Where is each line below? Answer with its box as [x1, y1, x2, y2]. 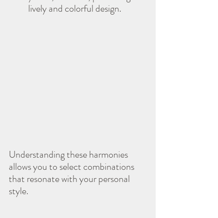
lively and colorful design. [28, 1, 121, 16]
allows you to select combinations [9, 159, 136, 174]
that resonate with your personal [9, 171, 132, 186]
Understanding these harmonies [9, 147, 130, 162]
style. [9, 183, 28, 198]
